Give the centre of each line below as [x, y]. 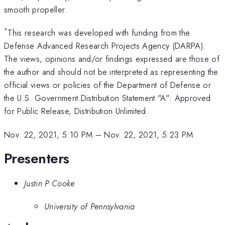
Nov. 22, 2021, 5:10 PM [48, 134]
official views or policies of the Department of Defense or [107, 85]
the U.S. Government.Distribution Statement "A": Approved [107, 98]
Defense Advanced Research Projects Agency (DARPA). [105, 46]
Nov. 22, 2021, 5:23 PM [149, 134]
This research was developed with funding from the [99, 33]
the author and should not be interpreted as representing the [111, 72]
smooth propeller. [36, 9]
